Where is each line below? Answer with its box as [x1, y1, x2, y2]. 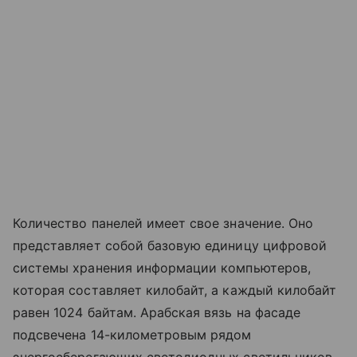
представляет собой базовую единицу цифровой [13, 237, 328, 253]
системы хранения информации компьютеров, [13, 259, 311, 276]
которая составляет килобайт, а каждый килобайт [13, 281, 337, 298]
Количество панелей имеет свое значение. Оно [13, 214, 314, 231]
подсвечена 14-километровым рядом [13, 326, 252, 343]
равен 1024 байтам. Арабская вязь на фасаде [13, 304, 301, 320]
